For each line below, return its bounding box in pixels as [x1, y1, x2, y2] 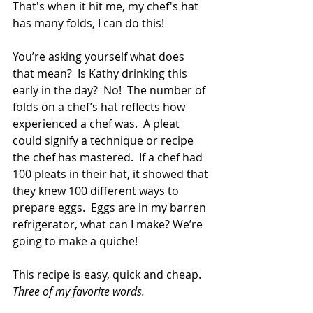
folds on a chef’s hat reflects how [13, 99, 188, 115]
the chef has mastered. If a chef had [13, 149, 205, 165]
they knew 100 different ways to [13, 182, 182, 198]
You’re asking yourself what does [13, 48, 187, 64]
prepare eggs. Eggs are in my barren [13, 199, 209, 215]
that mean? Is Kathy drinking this [13, 65, 190, 81]
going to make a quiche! [13, 233, 138, 249]
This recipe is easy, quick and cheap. [13, 266, 207, 282]
